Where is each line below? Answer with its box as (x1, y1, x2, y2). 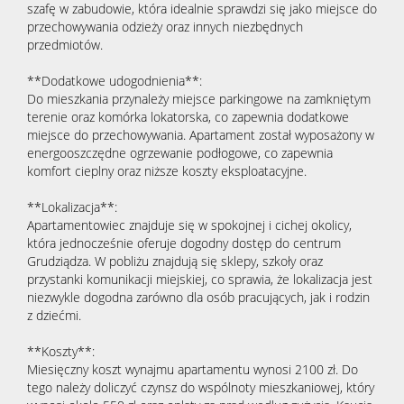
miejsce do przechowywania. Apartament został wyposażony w (27, 126, 374, 144)
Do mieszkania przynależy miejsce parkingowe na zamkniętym (27, 90, 371, 108)
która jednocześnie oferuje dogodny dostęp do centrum (27, 234, 341, 252)
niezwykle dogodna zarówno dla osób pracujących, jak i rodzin (27, 289, 370, 307)
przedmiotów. (27, 36, 103, 54)
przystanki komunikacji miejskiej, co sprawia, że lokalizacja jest (27, 271, 372, 289)
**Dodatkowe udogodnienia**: (27, 72, 202, 90)
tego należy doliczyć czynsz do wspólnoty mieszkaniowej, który (27, 379, 374, 397)
